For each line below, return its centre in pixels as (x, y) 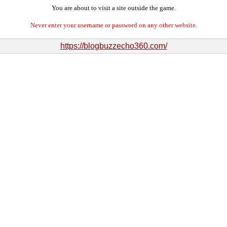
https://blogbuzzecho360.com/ (113, 46)
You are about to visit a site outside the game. (113, 8)
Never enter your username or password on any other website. (113, 25)
